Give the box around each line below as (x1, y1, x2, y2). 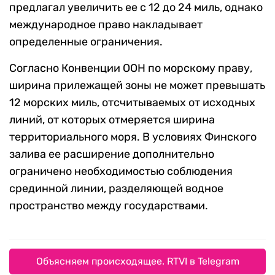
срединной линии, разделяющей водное (9, 182, 223, 196)
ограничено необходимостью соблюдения (9, 165, 233, 179)
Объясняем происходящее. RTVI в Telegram (36, 255, 239, 268)
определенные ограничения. (9, 35, 163, 49)
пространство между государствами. (9, 199, 208, 213)
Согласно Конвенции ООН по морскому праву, (9, 61, 252, 76)
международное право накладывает (9, 18, 203, 32)
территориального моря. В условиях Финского (9, 130, 257, 144)
